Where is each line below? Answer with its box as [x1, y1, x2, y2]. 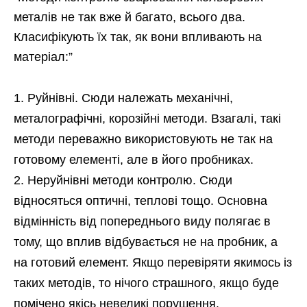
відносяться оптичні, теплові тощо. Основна [14, 194, 267, 208]
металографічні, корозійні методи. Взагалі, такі [14, 112, 281, 126]
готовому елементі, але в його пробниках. [14, 153, 254, 167]
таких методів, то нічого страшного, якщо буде [14, 276, 279, 291]
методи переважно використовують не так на [14, 132, 273, 147]
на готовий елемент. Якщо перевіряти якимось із [14, 256, 292, 270]
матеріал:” [14, 50, 73, 64]
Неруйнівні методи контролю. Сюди [27, 173, 232, 188]
